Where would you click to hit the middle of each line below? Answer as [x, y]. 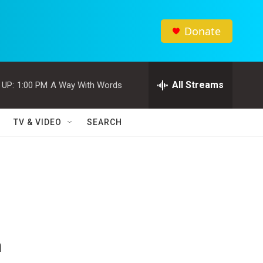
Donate [203, 31]
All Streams [198, 85]
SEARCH [104, 122]
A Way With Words [86, 85]
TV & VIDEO [38, 122]
